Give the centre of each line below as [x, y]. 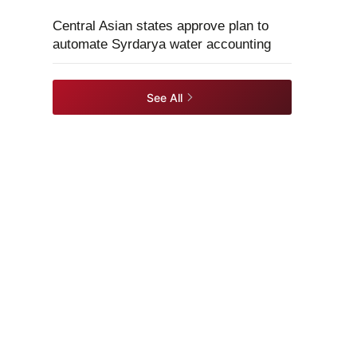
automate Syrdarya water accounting [162, 44]
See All [165, 97]
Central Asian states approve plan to [161, 26]
